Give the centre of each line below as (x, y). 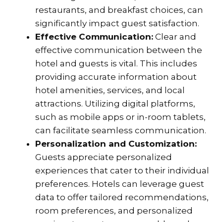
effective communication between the (119, 50)
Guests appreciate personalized (104, 157)
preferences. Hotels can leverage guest (120, 184)
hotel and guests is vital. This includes (116, 63)
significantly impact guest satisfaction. (117, 23)
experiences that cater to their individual (122, 170)
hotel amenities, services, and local (110, 90)
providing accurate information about (116, 77)
